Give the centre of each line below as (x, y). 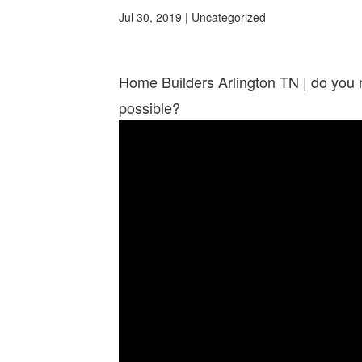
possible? (149, 107)
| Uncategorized (224, 17)
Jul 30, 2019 (150, 17)
